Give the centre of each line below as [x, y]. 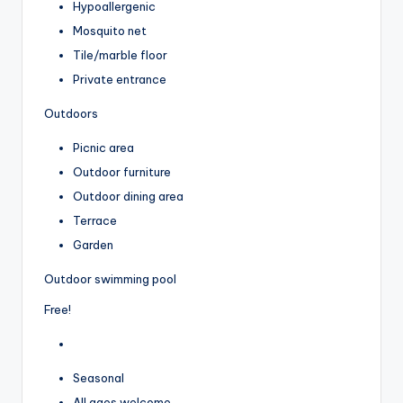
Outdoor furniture [122, 171]
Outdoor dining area [128, 197]
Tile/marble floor [120, 54]
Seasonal [99, 378]
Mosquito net [110, 30]
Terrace [95, 221]
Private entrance [120, 79]
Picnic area [103, 147]
